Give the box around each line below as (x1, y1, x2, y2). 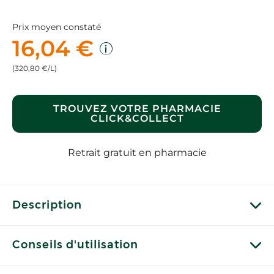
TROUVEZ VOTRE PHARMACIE (53, 103, 221, 114)
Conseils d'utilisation (12, 238, 138, 251)
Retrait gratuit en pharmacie (67, 147, 207, 158)
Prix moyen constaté (12, 21, 101, 32)
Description (12, 198, 82, 212)
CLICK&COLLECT (90, 113, 184, 124)
